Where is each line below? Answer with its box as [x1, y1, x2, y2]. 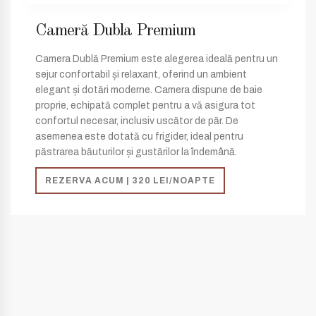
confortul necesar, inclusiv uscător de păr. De [35, 116, 238, 126]
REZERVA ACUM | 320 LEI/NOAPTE [45, 176, 215, 186]
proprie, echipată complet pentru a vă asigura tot [35, 100, 255, 111]
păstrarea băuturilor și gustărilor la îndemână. [35, 147, 237, 157]
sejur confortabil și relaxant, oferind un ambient [35, 69, 247, 80]
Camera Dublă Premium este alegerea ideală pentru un [35, 54, 278, 64]
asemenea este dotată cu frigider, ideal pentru [35, 131, 243, 142]
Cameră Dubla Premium [35, 23, 195, 39]
